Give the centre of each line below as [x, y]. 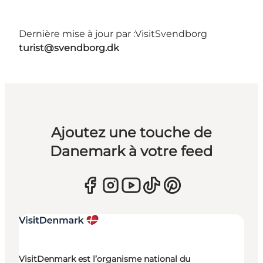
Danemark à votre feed [131, 151]
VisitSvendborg [171, 34]
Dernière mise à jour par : [77, 34]
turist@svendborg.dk [69, 48]
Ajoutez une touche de [131, 133]
